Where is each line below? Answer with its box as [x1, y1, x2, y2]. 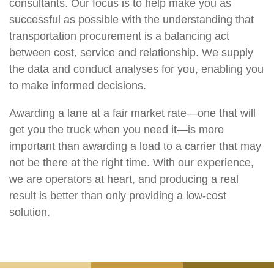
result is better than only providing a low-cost [9, 189, 226, 202]
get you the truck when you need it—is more [9, 123, 224, 136]
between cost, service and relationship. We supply [9, 46, 253, 59]
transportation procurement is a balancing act [9, 29, 229, 42]
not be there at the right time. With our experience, [9, 156, 254, 169]
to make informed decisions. [9, 79, 146, 92]
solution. [9, 206, 50, 218]
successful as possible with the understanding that [9, 13, 254, 26]
